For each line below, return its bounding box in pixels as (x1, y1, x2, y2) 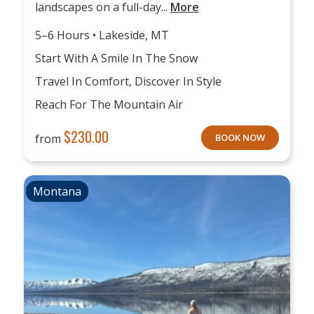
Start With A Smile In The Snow (34, 50, 198, 67)
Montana (32, 184, 81, 200)
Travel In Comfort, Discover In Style (34, 74, 221, 90)
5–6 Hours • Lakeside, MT (34, 27, 169, 43)
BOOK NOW (215, 131, 266, 144)
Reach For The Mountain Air (34, 97, 183, 113)
